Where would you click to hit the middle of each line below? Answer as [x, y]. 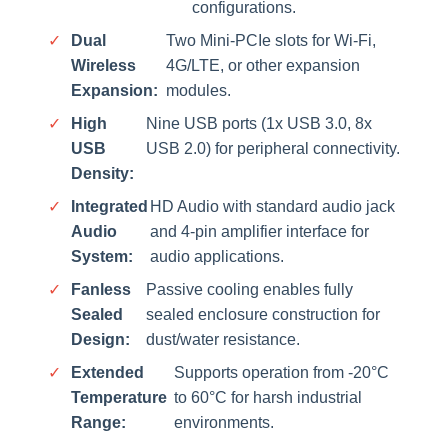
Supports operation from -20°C [281, 372]
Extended [107, 372]
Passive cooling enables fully [250, 289]
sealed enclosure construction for [263, 314]
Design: [100, 339]
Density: [102, 173]
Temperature [119, 397]
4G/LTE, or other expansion [263, 65]
